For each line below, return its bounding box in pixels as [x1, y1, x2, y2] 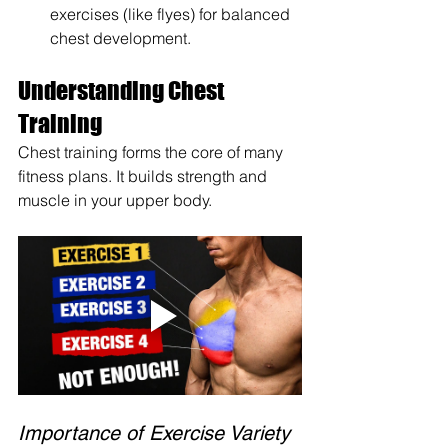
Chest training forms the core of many [18, 141, 287, 162]
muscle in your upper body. [18, 189, 212, 210]
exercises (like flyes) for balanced [50, 3, 294, 24]
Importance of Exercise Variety [18, 421, 290, 446]
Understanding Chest [18, 75, 228, 105]
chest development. [50, 27, 191, 48]
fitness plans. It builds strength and [18, 165, 271, 186]
